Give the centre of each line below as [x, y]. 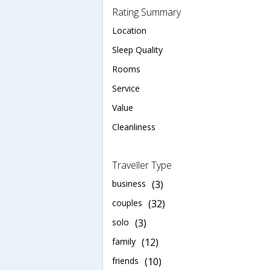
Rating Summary [146, 12]
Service [126, 88]
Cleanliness [134, 127]
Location [129, 30]
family [124, 241]
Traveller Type [142, 165]
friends [125, 260]
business [129, 183]
